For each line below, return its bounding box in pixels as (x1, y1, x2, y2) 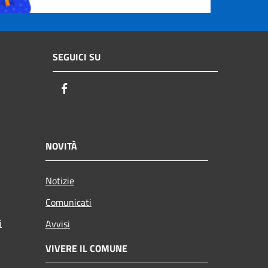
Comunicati (45, 194, 92, 209)
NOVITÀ (45, 138, 77, 153)
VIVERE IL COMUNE (45, 240, 127, 255)
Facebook (71, 81, 114, 98)
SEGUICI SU (53, 50, 100, 65)
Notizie (45, 173, 74, 188)
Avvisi (45, 216, 70, 231)
